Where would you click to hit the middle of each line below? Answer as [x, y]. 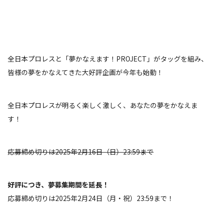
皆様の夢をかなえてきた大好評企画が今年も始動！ [85, 72]
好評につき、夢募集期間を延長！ [58, 185]
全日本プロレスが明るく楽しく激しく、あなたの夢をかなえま [103, 105]
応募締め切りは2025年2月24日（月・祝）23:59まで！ [91, 198]
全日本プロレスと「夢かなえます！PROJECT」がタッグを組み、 [108, 59]
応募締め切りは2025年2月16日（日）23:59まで [81, 152]
